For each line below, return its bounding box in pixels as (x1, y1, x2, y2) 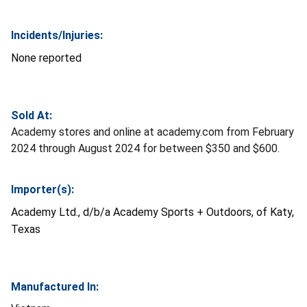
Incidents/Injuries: (11, 28, 103, 42)
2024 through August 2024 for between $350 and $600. (11, 141, 280, 155)
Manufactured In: (11, 280, 99, 293)
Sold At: (11, 108, 52, 122)
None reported (11, 51, 82, 64)
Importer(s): (11, 182, 74, 196)
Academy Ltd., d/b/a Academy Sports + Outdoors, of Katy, (11, 205, 294, 219)
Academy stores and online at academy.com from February (11, 125, 294, 138)
